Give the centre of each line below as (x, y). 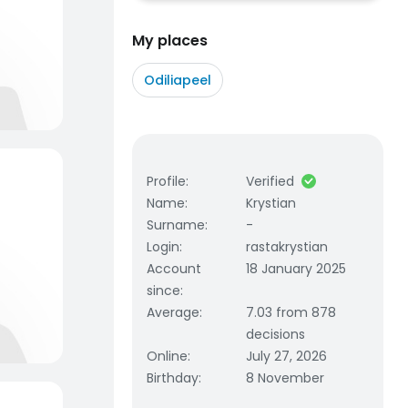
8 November (286, 378)
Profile (166, 181)
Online (167, 356)
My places (170, 41)
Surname (176, 225)
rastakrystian (287, 247)
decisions (276, 334)
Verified (270, 181)
